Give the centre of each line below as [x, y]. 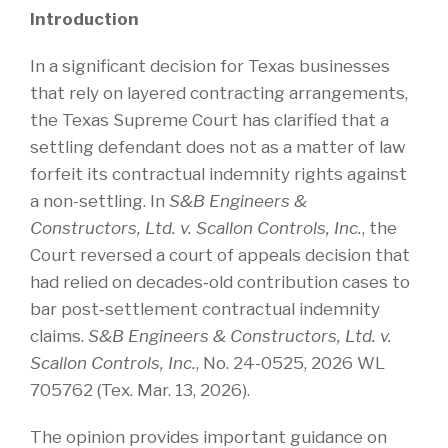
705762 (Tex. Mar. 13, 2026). [140, 389]
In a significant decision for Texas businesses [210, 65]
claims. [59, 335]
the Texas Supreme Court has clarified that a [209, 119]
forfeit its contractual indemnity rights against [218, 173]
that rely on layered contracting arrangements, [219, 92]
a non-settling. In [99, 200]
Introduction [84, 18]
